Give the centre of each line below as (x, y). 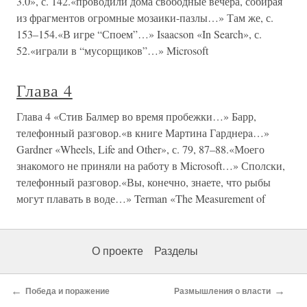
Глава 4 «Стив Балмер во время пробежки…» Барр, (136, 116)
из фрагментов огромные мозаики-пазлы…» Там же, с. (145, 17)
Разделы (176, 251)
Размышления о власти (222, 291)
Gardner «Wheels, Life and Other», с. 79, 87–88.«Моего (140, 149)
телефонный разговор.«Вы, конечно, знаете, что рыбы (144, 182)
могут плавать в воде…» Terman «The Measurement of (141, 198)
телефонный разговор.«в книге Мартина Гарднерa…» (143, 133)
